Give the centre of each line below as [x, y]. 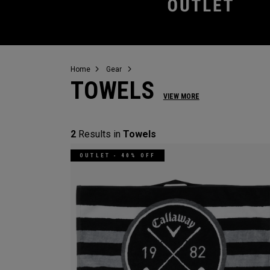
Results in [99, 134]
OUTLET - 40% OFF [118, 155]
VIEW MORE [181, 96]
